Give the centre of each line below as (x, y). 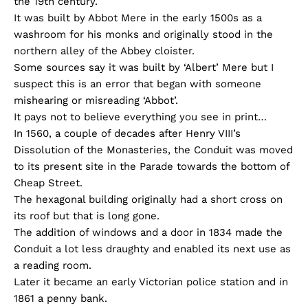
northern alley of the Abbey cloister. (104, 51)
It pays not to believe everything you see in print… (140, 117)
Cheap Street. (48, 183)
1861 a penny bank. (60, 299)
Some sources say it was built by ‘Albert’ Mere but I (144, 68)
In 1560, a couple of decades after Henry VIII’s (127, 134)
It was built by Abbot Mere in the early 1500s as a (138, 18)
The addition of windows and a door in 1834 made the (148, 233)
